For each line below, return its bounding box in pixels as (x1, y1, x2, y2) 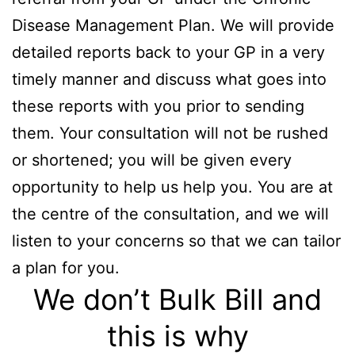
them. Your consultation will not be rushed (12, 123, 328, 143)
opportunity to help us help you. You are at (12, 177, 333, 197)
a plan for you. (12, 258, 120, 277)
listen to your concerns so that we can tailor (12, 231, 341, 250)
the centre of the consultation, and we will (12, 204, 329, 223)
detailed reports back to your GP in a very (12, 42, 325, 62)
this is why (106, 318, 249, 353)
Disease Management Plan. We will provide (12, 15, 334, 35)
